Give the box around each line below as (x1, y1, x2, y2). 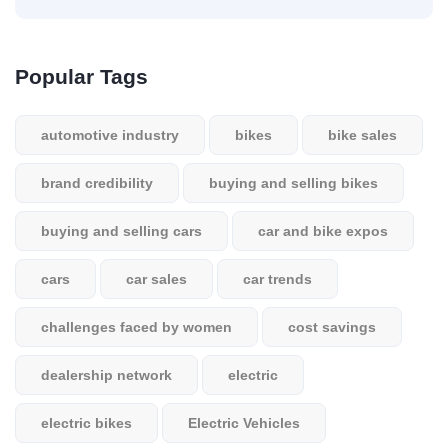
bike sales (328, 127, 397, 143)
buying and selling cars (41, 223, 202, 239)
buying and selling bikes (209, 175, 378, 191)
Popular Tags (15, 65, 148, 88)
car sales (126, 271, 187, 287)
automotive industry (41, 127, 179, 143)
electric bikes (41, 415, 132, 431)
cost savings (288, 319, 376, 335)
